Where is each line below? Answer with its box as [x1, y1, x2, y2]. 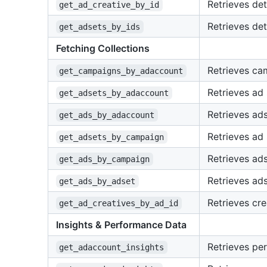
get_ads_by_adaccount [59, 110, 155, 120]
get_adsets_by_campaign [59, 132, 164, 142]
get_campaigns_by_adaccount [59, 66, 184, 76]
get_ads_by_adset [59, 176, 136, 186]
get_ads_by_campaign [59, 154, 150, 164]
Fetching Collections [56, 42, 150, 54]
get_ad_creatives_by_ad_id [59, 198, 179, 208]
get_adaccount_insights [59, 242, 164, 252]
